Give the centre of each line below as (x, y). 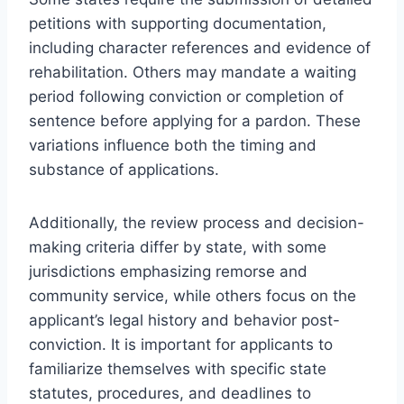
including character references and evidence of (200, 47)
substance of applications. (124, 169)
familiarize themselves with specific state (178, 368)
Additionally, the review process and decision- (197, 222)
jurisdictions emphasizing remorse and (168, 271)
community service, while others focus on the (193, 295)
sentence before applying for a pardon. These (195, 120)
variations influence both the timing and (173, 145)
